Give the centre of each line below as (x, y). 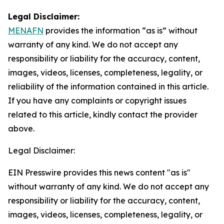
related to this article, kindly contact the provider (103, 114)
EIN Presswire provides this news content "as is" (99, 172)
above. (21, 128)
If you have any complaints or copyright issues (97, 100)
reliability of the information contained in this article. (108, 86)
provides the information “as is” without (120, 30)
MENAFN (26, 30)
